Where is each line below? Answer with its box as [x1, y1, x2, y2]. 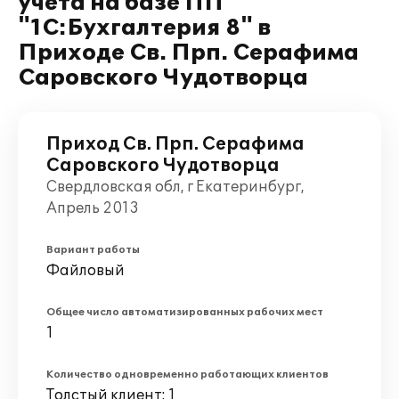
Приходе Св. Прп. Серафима [18, 40, 359, 66]
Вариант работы [46, 244, 140, 256]
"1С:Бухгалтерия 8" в [18, 15, 271, 41]
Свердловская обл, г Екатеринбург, [46, 178, 305, 196]
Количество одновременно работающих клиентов [46, 369, 329, 380]
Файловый [46, 262, 125, 280]
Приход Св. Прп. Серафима [46, 134, 305, 155]
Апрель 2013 [46, 199, 139, 217]
